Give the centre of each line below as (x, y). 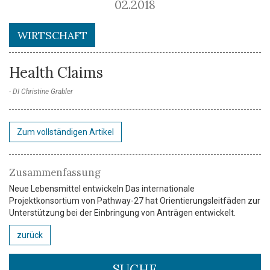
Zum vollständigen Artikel (65, 132)
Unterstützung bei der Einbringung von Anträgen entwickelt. (122, 213)
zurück (30, 235)
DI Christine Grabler (43, 92)
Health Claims (56, 73)
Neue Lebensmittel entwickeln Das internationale (102, 189)
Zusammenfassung (55, 173)
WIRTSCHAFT (52, 35)
